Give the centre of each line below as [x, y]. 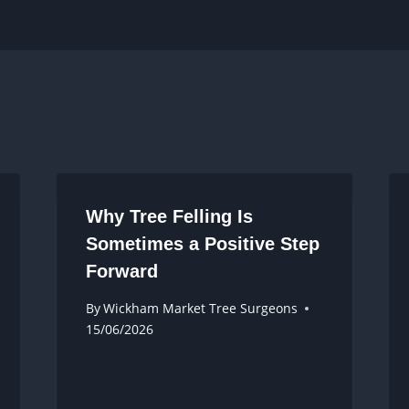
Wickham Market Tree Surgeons [200, 309]
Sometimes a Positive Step [202, 243]
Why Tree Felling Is [169, 216]
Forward [121, 271]
